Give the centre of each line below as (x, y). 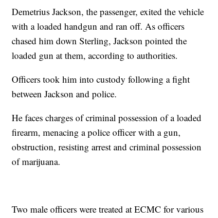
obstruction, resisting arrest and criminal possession (107, 147)
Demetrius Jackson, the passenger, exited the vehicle (108, 12)
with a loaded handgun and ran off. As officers (98, 26)
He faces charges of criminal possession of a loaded (107, 118)
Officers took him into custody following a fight (101, 79)
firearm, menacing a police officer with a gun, (96, 132)
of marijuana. (38, 162)
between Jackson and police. (64, 94)
